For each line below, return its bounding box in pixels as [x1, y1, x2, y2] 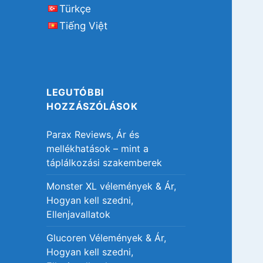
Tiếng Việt [59, 20, 108, 32]
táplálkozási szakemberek [46, 157, 163, 169]
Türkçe [59, 3, 92, 15]
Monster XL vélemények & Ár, [46, 180, 177, 193]
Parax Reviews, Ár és [46, 129, 140, 141]
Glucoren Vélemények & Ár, [46, 232, 167, 244]
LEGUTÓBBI [46, 86, 104, 99]
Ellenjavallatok [46, 208, 111, 221]
